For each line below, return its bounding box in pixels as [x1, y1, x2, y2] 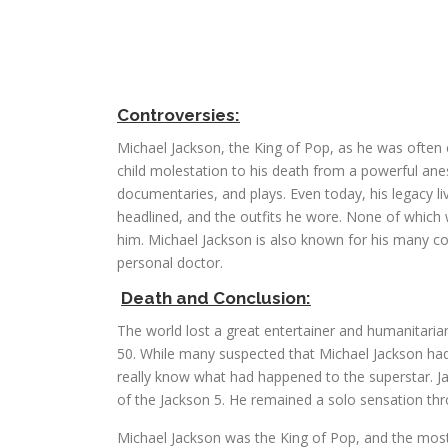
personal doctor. [117, 253, 223, 272]
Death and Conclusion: [121, 288, 311, 308]
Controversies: [117, 105, 240, 125]
